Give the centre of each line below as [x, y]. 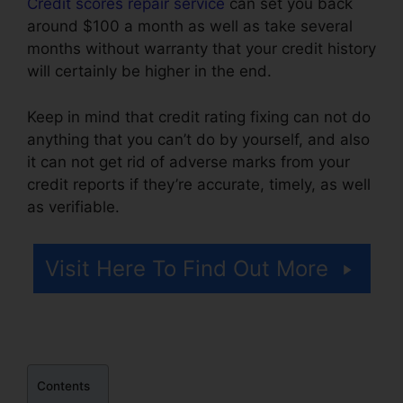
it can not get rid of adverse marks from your [188, 161]
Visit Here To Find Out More [186, 269]
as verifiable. [76, 206]
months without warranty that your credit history [201, 49]
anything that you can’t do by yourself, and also [198, 139]
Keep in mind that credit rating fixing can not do [199, 116]
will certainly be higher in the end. [149, 72]
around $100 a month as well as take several [190, 27]
